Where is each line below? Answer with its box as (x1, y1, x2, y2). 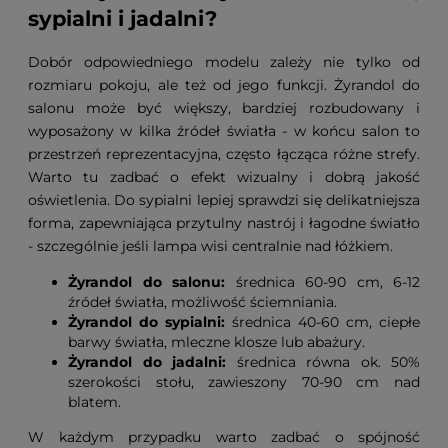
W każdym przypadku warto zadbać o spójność (28, 427, 420, 446)
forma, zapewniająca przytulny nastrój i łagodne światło (28, 213, 420, 232)
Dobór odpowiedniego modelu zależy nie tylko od (28, 52, 420, 71)
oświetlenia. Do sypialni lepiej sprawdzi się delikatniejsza (28, 190, 420, 209)
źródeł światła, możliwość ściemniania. (68, 292, 337, 311)
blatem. (68, 392, 121, 411)
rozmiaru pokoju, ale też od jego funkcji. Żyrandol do (28, 75, 420, 94)
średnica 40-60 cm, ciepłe (225, 312, 420, 331)
